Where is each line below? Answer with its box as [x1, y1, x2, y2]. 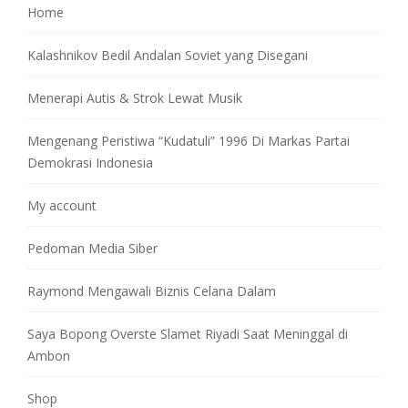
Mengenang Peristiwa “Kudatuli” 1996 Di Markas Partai [27, 131, 350, 149]
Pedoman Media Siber [27, 239, 158, 257]
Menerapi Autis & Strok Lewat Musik [27, 88, 242, 107]
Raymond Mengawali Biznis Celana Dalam [27, 281, 276, 300]
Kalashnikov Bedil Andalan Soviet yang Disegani [27, 46, 308, 64]
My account [27, 196, 97, 214]
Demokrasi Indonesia [27, 153, 153, 171]
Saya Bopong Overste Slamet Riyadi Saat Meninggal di [27, 324, 348, 342]
